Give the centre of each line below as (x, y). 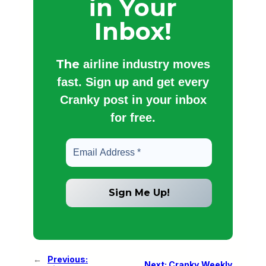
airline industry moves (147, 64)
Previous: (68, 259)
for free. (133, 118)
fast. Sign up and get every (133, 82)
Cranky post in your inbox (133, 100)
